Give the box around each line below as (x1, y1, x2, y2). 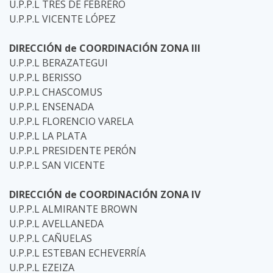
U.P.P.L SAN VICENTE (9, 158, 105, 172)
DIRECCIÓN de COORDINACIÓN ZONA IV (9, 188, 200, 201)
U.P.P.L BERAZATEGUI (9, 56, 108, 69)
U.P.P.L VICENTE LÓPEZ (9, 12, 116, 26)
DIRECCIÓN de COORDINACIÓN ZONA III (9, 41, 200, 55)
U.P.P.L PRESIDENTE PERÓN (9, 144, 136, 157)
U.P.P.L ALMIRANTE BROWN (9, 202, 138, 216)
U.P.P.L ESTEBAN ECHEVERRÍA (9, 246, 146, 260)
